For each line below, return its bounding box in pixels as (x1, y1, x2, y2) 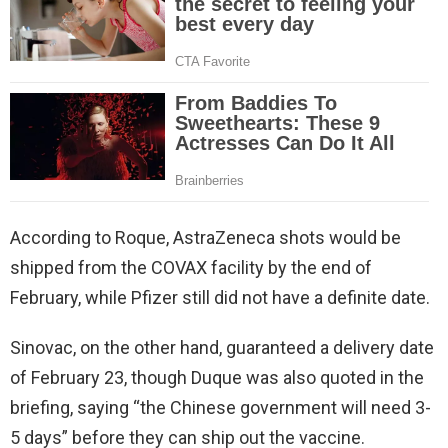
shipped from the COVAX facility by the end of (10, 256, 372, 278)
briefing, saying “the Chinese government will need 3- (10, 396, 431, 418)
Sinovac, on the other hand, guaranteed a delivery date (10, 336, 434, 358)
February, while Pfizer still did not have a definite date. (10, 286, 430, 308)
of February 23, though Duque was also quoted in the (10, 366, 424, 388)
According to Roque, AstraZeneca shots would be (10, 226, 401, 248)
